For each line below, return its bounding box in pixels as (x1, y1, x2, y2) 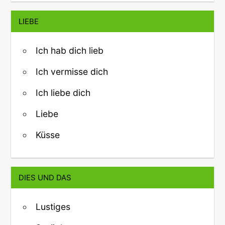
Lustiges (36, 201, 70, 212)
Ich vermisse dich (36, 66, 108, 77)
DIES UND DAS (19, 173, 72, 183)
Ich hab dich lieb (36, 45, 103, 56)
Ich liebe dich (36, 87, 90, 98)
